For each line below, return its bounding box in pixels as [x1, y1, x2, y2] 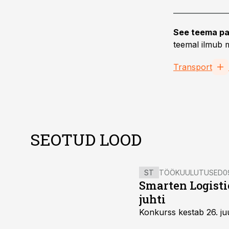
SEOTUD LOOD [30, 128, 142, 150]
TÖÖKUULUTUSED [159, 168, 223, 177]
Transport [173, 62, 212, 72]
